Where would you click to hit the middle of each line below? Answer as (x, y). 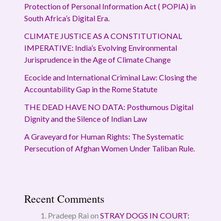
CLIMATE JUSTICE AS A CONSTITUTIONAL (103, 36)
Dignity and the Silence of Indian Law (85, 118)
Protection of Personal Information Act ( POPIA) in (110, 6)
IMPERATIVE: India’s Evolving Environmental (100, 47)
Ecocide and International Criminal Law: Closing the (110, 77)
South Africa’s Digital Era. (67, 18)
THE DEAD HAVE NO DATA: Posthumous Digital (109, 107)
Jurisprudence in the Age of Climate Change (97, 59)
